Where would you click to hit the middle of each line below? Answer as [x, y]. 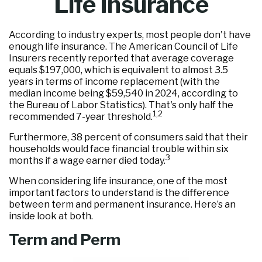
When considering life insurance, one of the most [118, 181]
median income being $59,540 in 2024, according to [123, 93]
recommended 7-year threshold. [81, 117]
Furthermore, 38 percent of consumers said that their [128, 137]
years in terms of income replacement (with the [114, 82]
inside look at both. [51, 216]
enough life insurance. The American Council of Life [123, 46]
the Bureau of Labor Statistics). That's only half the [121, 105]
